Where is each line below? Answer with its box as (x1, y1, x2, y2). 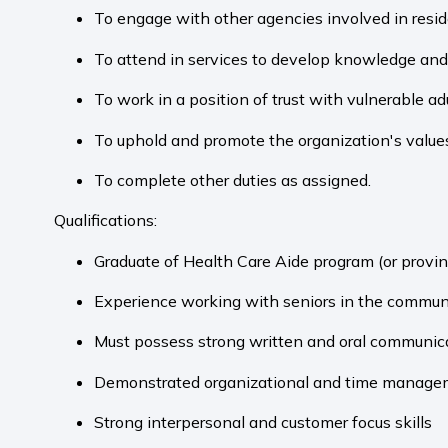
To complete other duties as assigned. (93, 169, 375, 190)
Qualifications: (53, 210, 161, 231)
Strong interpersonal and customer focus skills (93, 412, 436, 433)
